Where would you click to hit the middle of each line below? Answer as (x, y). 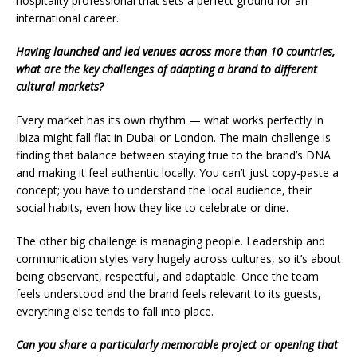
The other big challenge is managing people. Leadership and (171, 241)
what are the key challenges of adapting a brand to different (167, 69)
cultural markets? (60, 86)
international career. (67, 18)
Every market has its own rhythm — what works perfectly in (170, 120)
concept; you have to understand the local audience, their (164, 190)
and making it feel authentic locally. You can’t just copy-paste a (177, 172)
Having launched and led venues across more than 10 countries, (175, 51)
